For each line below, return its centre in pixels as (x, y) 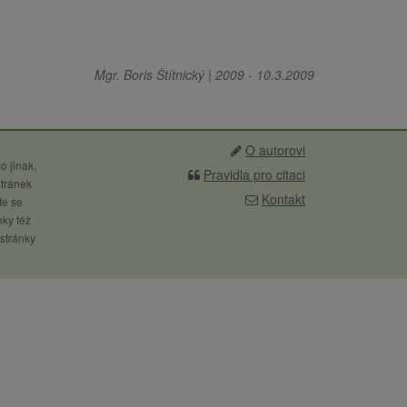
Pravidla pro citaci (254, 174)
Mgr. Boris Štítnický (149, 74)
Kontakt (283, 199)
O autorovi (275, 150)
